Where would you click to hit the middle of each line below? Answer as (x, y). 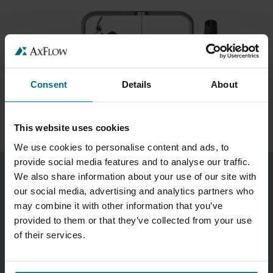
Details (136, 85)
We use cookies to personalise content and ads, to (122, 147)
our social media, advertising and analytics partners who (134, 191)
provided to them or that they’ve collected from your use (133, 220)
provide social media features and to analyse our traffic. (132, 161)
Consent (49, 85)
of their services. (50, 235)
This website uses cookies (72, 128)
